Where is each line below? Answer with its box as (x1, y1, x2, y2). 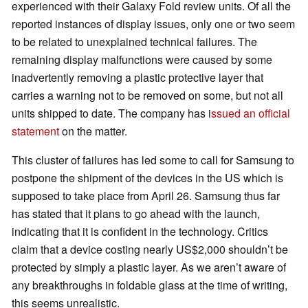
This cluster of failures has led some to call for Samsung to (12, 152, 294, 168)
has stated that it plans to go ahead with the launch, (12, 206, 260, 222)
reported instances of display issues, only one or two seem (12, 16, 295, 32)
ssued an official (211, 105, 290, 122)
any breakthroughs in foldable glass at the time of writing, (12, 277, 287, 294)
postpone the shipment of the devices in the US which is (12, 170, 283, 186)
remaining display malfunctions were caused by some (12, 52, 272, 68)
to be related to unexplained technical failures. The (12, 34, 257, 50)
